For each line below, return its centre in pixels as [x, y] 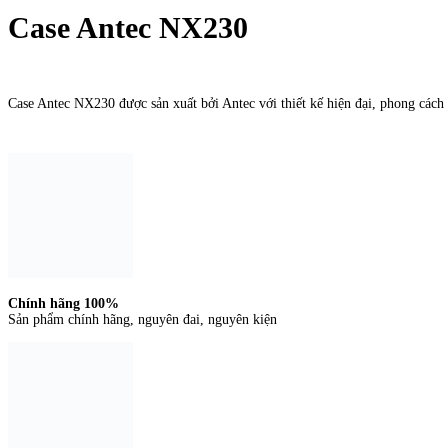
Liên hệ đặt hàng [53, 74]
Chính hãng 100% [63, 303]
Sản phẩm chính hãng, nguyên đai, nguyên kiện [142, 319]
